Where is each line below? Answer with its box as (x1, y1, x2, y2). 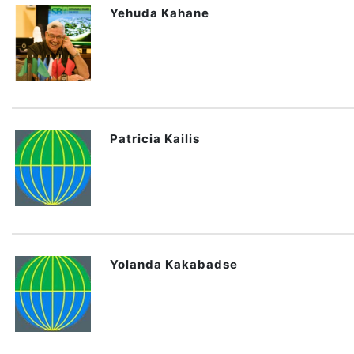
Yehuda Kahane (110, 6, 209, 21)
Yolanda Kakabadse (110, 257, 238, 272)
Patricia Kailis (110, 131, 200, 146)
